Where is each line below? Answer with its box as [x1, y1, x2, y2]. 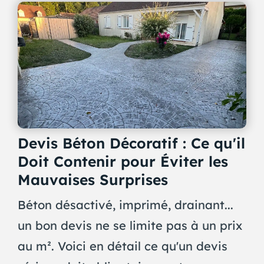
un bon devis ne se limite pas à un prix [17, 217, 242, 233]
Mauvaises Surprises [17, 170, 168, 189]
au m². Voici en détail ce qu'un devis [17, 238, 227, 253]
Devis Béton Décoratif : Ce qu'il [17, 134, 245, 153]
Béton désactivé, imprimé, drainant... [17, 197, 233, 212]
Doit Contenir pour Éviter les [17, 152, 228, 171]
